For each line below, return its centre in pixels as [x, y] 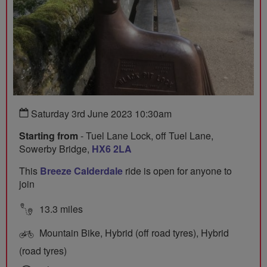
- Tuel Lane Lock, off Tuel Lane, [146, 136]
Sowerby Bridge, [55, 149]
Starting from [49, 136]
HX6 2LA [112, 149]
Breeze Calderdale [81, 171]
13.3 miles [60, 209]
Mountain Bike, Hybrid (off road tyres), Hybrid [133, 233]
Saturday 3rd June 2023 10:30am [100, 114]
